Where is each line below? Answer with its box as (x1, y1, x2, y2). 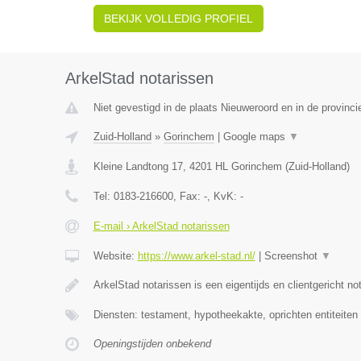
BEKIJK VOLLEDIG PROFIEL (103, 12, 253, 25)
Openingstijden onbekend (93, 338, 211, 350)
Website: (93, 250, 138, 262)
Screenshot (263, 250, 321, 262)
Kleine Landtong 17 (93, 160, 183, 172)
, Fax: (172, 190, 204, 202)
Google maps (222, 131, 288, 143)
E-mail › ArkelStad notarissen (93, 220, 230, 232)
